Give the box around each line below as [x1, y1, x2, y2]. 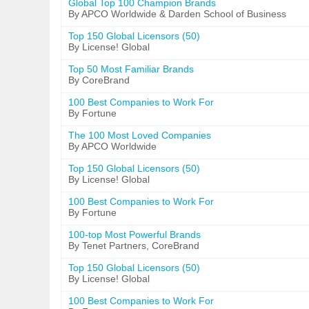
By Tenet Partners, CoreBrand [68, 240, 199, 251]
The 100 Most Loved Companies [68, 130, 211, 141]
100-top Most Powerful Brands [68, 229, 201, 240]
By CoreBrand [68, 74, 130, 86]
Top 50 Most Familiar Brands [68, 63, 194, 74]
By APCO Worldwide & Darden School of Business [68, 8, 286, 19]
